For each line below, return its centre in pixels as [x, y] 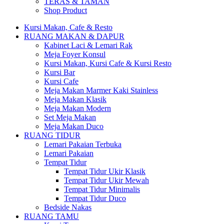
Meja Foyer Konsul [75, 54]
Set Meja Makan [70, 117]
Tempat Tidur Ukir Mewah [106, 180]
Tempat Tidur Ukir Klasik [105, 171]
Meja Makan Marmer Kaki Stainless [101, 90]
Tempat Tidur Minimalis [102, 189]
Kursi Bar [59, 72]
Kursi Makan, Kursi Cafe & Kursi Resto [108, 63]
